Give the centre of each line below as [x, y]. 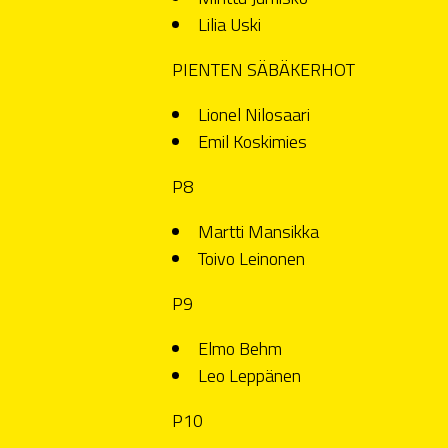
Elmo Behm [240, 348]
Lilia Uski [229, 24]
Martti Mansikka [258, 231]
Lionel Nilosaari [254, 114]
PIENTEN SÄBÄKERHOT [263, 69]
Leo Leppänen [249, 375]
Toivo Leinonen [251, 258]
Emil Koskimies [252, 141]
